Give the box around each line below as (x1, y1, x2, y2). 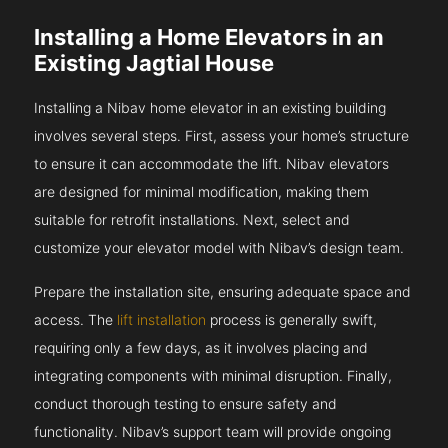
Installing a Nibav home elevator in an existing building (34, 99, 387, 117)
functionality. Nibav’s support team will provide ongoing (34, 423, 392, 441)
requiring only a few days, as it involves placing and (34, 339, 369, 357)
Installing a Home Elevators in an (34, 24, 385, 51)
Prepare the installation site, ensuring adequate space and (34, 283, 412, 301)
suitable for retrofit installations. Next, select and (34, 211, 351, 229)
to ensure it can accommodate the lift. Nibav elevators (34, 155, 390, 173)
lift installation (117, 311, 207, 329)
